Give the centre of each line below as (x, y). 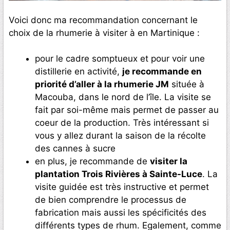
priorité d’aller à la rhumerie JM (102, 84)
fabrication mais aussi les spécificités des (121, 213)
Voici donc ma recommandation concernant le (103, 20)
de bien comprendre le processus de (111, 200)
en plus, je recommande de (92, 161)
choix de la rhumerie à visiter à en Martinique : (104, 33)
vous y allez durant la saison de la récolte (120, 136)
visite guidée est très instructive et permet (122, 187)
